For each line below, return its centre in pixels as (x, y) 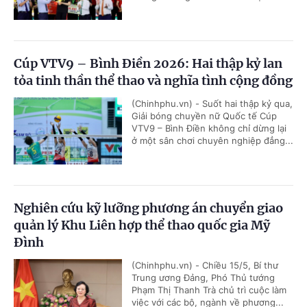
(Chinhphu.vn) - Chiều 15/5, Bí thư (205, 265)
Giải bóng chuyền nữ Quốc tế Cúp (204, 115)
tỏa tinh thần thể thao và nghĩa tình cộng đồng (153, 80)
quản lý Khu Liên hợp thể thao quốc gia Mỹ (142, 225)
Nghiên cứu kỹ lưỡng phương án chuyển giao (148, 208)
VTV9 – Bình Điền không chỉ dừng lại (209, 128)
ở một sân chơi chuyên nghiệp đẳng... (212, 140)
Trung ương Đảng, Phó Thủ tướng (203, 277)
